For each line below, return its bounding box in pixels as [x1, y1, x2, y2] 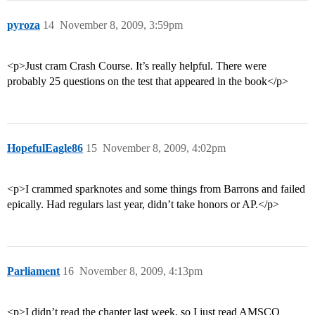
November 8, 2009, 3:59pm [60, 19, 183, 32]
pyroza [7, 19, 40, 32]
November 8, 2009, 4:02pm [103, 142, 226, 155]
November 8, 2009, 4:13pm [79, 265, 202, 278]
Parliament [7, 265, 60, 278]
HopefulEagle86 [7, 142, 83, 155]
